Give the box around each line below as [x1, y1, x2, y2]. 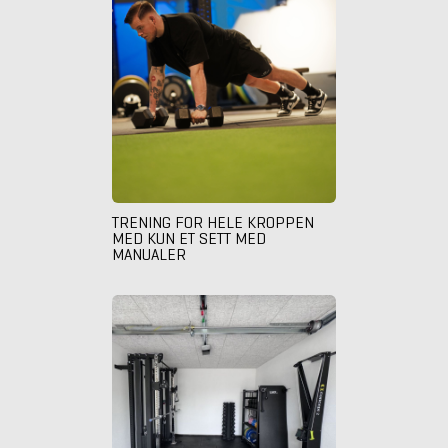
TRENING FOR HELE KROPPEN [112, 212, 314, 232]
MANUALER [112, 244, 186, 264]
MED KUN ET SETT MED [112, 228, 266, 248]
